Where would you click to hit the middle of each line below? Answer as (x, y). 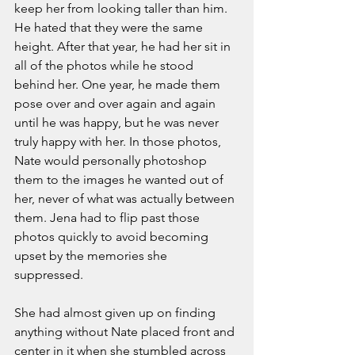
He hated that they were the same (110, 27)
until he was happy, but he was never (118, 122)
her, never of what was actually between (126, 198)
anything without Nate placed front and (126, 331)
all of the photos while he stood (105, 65)
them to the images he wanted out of (120, 179)
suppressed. (50, 274)
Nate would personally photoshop (112, 160)
